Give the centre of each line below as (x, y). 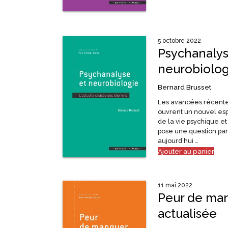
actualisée (187, 213)
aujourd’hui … (178, 141)
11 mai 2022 (175, 185)
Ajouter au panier (186, 151)
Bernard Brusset (184, 87)
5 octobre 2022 (179, 41)
